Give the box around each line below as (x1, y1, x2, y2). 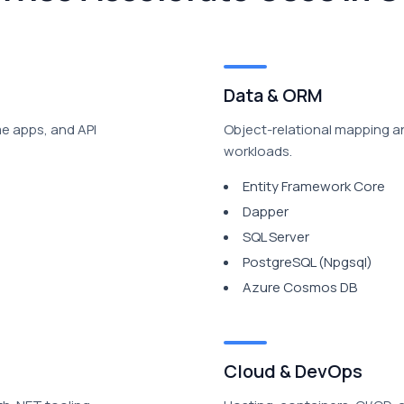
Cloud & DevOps (224, 359, 363, 383)
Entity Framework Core (243, 177, 385, 196)
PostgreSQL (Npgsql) (243, 252, 372, 271)
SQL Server (243, 227, 309, 246)
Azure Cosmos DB (243, 278, 357, 297)
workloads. (224, 142, 292, 161)
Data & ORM (224, 83, 323, 107)
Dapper (243, 202, 289, 221)
